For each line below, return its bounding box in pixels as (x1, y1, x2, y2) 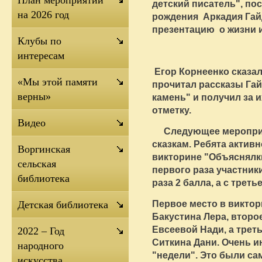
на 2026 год (18, 9, 69, 20)
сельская (18, 158, 56, 170)
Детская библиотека (18, 199, 108, 211)
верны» (18, 91, 51, 102)
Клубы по (18, 35, 61, 47)
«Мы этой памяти (18, 76, 98, 88)
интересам (18, 50, 64, 61)
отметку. (152, 104, 191, 115)
